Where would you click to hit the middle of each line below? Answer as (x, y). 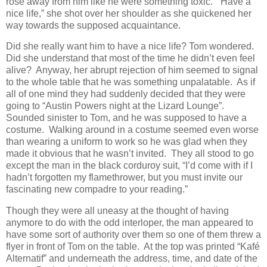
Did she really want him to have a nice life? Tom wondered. (131, 46)
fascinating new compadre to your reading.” (97, 190)
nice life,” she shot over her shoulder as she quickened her (129, 13)
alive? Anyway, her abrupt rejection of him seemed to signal (132, 70)
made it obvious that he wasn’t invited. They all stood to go (130, 154)
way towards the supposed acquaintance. (93, 25)
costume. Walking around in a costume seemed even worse (132, 130)
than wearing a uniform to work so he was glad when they (127, 142)
